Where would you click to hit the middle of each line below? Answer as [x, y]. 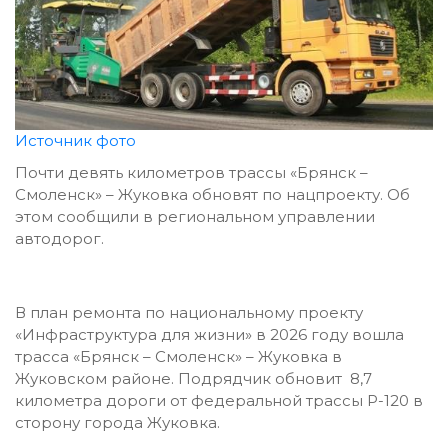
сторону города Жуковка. [117, 423]
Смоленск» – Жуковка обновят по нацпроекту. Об [212, 195]
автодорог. [61, 239]
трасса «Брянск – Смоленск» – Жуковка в [178, 357]
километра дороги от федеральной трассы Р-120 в [219, 401]
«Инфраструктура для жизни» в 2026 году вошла [209, 335]
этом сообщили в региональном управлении [195, 217]
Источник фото [75, 141]
